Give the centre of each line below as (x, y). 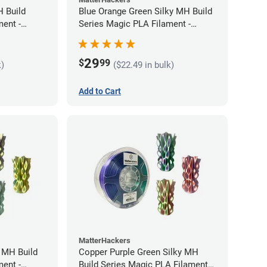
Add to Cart (100, 91)
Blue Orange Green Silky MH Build (145, 12)
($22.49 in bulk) (144, 65)
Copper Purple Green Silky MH (139, 252)
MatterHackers (105, 241)
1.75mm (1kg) (106, 37)
